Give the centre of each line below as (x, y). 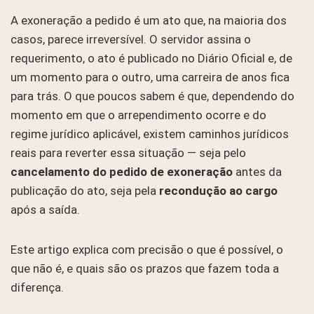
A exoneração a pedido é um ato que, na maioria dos (149, 20)
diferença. (37, 287)
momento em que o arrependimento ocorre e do (138, 115)
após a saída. (45, 209)
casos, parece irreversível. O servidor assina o (131, 39)
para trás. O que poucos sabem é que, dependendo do (152, 96)
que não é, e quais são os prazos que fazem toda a (145, 268)
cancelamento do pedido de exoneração (122, 171)
